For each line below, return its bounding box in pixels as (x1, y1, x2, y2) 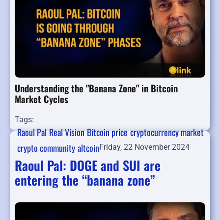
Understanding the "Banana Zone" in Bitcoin (15, 81, 178, 95)
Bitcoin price (87, 126, 128, 139)
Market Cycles (15, 92, 68, 106)
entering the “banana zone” (15, 170, 155, 190)
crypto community (17, 141, 75, 155)
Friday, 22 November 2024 (99, 142, 190, 152)
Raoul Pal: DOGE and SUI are (15, 156, 161, 175)
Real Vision (49, 126, 84, 139)
